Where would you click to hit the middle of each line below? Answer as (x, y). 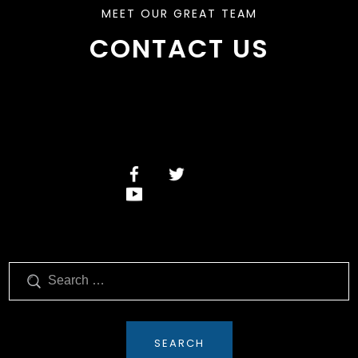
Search (30, 269)
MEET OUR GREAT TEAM (179, 14)
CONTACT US (179, 48)
